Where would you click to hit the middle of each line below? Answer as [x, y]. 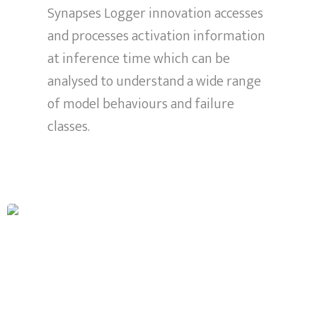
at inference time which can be [139, 59]
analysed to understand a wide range [155, 82]
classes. [69, 127]
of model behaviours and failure [141, 104]
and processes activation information [157, 36]
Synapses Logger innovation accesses [156, 14]
